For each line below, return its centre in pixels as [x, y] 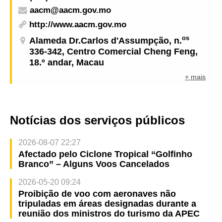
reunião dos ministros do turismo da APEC [109, 213]
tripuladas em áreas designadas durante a [107, 203]
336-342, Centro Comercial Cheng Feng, [114, 51]
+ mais [195, 77]
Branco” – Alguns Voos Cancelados [94, 164]
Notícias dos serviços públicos [97, 120]
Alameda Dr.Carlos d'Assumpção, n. [106, 40]
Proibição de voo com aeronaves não [97, 194]
